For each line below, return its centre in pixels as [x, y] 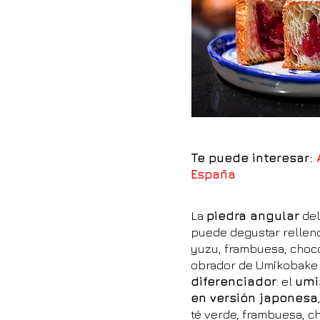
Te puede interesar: [254, 158]
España [213, 174]
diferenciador [234, 281]
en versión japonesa [254, 298]
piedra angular [253, 216]
